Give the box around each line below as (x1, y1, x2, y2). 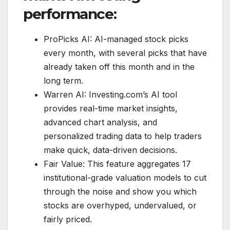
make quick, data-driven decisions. (44, 144, 177, 155)
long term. (44, 75, 83, 86)
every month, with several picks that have (44, 47, 207, 58)
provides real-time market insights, (44, 103, 178, 113)
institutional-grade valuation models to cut (44, 172, 206, 183)
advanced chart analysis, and (44, 117, 157, 127)
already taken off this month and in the (44, 61, 195, 72)
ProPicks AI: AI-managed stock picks (44, 33, 188, 44)
